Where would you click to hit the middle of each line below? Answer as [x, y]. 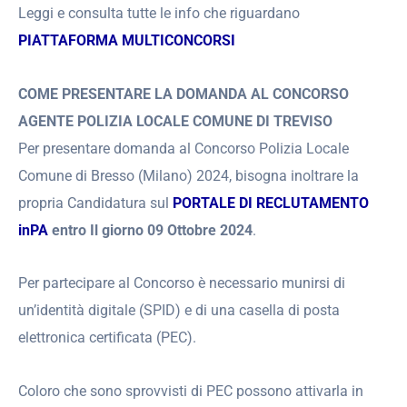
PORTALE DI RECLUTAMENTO [271, 203]
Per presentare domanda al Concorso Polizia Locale [184, 148]
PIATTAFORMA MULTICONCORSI [127, 40]
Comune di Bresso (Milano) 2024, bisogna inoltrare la [189, 175]
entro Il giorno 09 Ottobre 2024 [152, 230]
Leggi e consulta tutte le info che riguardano [159, 13]
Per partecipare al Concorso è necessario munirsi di [182, 283]
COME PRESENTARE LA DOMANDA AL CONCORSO [184, 94]
